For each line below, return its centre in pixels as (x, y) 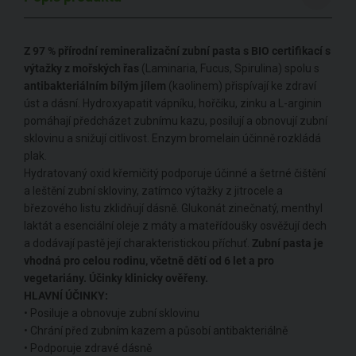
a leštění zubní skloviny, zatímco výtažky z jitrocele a (153, 191)
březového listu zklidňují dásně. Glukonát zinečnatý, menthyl (173, 209)
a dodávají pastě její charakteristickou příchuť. (137, 244)
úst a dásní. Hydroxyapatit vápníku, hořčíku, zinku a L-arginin (173, 104)
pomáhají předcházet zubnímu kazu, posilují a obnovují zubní (176, 121)
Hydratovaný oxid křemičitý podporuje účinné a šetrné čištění (175, 174)
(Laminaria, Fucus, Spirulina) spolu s (229, 69)
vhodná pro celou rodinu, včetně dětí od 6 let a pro (149, 261)
